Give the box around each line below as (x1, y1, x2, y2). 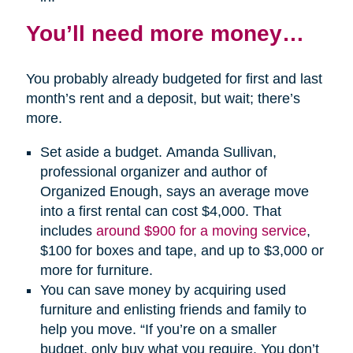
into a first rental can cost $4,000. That (39, 203, 281, 220)
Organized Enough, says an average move (39, 184, 309, 200)
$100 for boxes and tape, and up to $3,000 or (39, 243, 324, 259)
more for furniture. (39, 262, 153, 279)
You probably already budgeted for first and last (25, 71, 322, 87)
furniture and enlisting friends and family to (39, 302, 307, 318)
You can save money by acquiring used (39, 282, 286, 299)
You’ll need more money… (25, 20, 304, 46)
